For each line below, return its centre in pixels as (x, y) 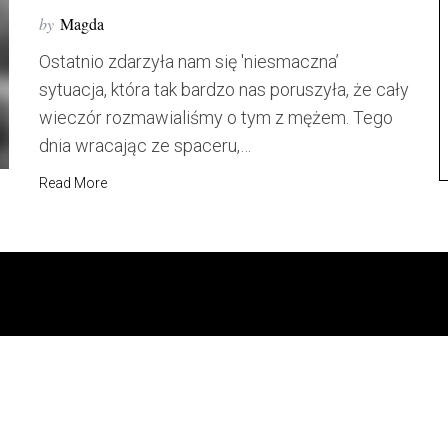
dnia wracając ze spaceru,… (145, 145)
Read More (73, 183)
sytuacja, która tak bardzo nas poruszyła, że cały (224, 89)
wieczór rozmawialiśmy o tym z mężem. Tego (216, 117)
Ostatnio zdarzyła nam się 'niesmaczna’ (189, 61)
